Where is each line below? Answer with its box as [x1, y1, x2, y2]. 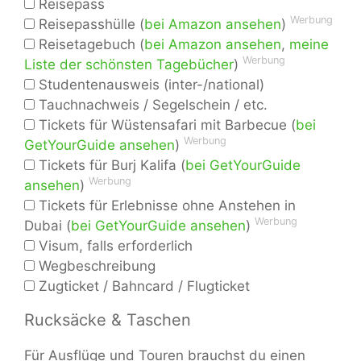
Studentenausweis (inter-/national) [35, 77, 264, 93]
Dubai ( [24, 218, 71, 234]
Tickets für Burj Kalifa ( [35, 157, 185, 174]
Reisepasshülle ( [35, 16, 144, 33]
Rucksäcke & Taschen [24, 310, 191, 330]
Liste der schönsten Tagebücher [24, 56, 234, 73]
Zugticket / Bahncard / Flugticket [35, 278, 250, 295]
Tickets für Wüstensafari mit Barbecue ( [35, 117, 296, 134]
